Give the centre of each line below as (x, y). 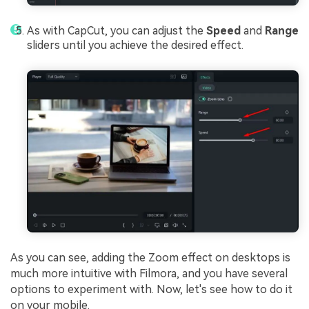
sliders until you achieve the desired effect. (135, 46)
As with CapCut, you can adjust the (117, 31)
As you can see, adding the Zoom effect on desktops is (150, 258)
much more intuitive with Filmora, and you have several (149, 274)
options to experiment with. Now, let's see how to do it (151, 290)
